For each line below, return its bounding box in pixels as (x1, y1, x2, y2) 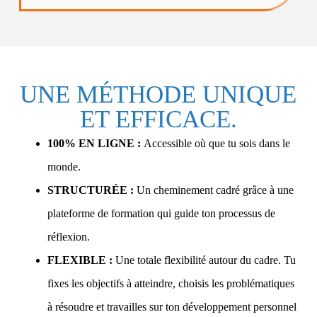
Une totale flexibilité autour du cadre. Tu (112, 253, 296, 266)
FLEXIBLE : (47, 253, 113, 266)
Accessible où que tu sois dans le (140, 137, 290, 149)
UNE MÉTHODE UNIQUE (20, 80, 297, 108)
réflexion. (47, 230, 90, 243)
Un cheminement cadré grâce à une (133, 183, 294, 196)
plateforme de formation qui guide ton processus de (47, 207, 275, 219)
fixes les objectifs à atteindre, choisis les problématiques (47, 277, 294, 289)
